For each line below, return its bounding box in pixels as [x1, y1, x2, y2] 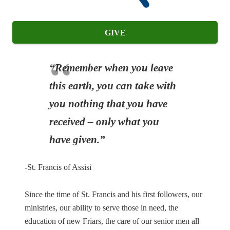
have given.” [49, 133, 105, 146]
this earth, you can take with [49, 80, 176, 92]
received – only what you [49, 116, 159, 128]
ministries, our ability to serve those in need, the [25, 203, 178, 213]
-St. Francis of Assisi [25, 163, 91, 172]
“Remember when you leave [49, 62, 173, 74]
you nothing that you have [49, 98, 167, 110]
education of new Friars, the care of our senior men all [25, 217, 199, 226]
